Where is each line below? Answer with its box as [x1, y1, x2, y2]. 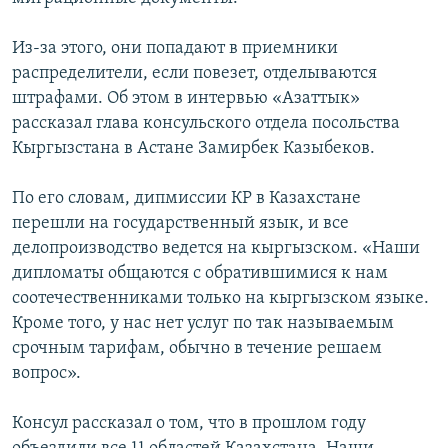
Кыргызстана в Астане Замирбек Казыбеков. [12, 138, 375, 158]
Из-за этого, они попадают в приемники [12, 38, 338, 58]
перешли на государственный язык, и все [12, 213, 349, 233]
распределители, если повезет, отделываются [12, 63, 377, 83]
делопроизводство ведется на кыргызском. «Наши [12, 238, 420, 258]
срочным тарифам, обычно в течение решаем [12, 338, 382, 358]
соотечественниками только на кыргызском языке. [12, 288, 429, 308]
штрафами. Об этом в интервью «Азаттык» [12, 88, 360, 108]
